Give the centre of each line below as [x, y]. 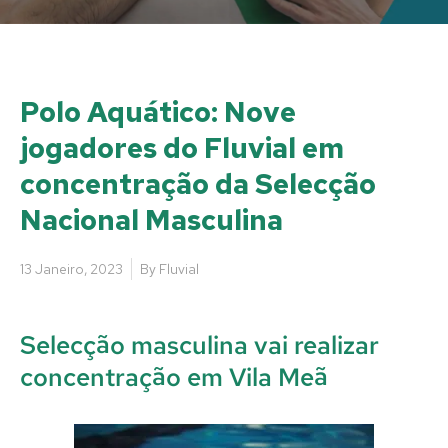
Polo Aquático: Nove [158, 111]
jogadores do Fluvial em [182, 147]
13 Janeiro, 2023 [71, 268]
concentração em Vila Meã [174, 377]
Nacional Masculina [151, 219]
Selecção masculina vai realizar [199, 345]
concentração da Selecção [198, 183]
